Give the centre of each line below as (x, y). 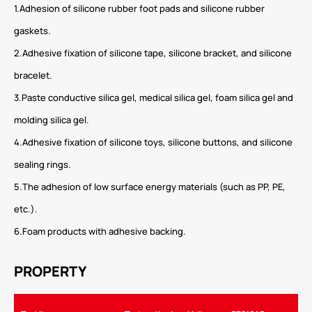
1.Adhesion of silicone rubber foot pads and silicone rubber (139, 9)
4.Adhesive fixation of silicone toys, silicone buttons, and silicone (153, 142)
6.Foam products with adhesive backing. (100, 232)
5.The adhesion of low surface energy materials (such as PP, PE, (150, 187)
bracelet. (33, 76)
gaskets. (32, 31)
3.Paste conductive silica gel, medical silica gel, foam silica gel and (154, 98)
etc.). (26, 209)
